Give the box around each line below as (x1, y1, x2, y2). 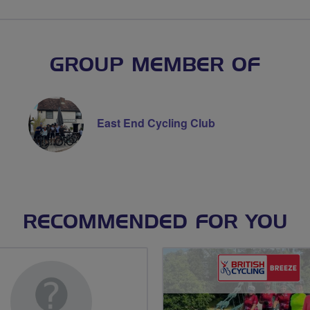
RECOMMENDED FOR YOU (22, 213, 288, 232)
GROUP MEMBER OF (50, 56, 260, 75)
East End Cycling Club (96, 115, 215, 131)
